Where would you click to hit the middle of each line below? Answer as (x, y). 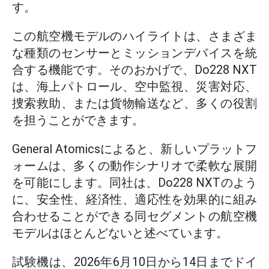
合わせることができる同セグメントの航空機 (134, 216)
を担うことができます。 (78, 120)
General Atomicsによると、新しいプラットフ (134, 149)
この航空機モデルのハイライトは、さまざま (134, 36)
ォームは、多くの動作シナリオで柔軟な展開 (134, 166)
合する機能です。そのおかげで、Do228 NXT (134, 70)
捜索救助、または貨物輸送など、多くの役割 (134, 103)
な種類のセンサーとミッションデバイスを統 (134, 53)
